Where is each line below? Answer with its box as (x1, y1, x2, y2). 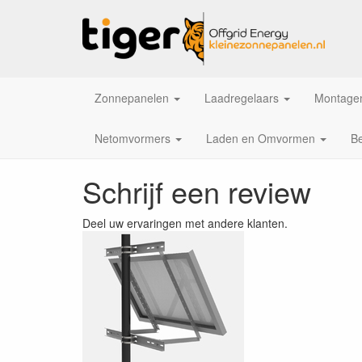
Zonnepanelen (95, 90, 169, 106)
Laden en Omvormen (206, 130, 315, 146)
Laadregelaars (204, 90, 279, 106)
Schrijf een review (82, 170, 311, 212)
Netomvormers (95, 130, 170, 146)
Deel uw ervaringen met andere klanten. (82, 215, 288, 231)
